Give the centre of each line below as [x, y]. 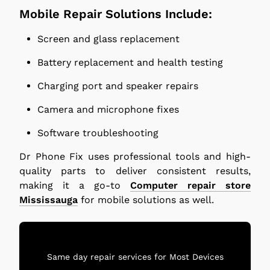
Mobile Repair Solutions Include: [116, 14]
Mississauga [49, 199]
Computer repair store [190, 185]
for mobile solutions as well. [146, 199]
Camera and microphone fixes [108, 109]
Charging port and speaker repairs [118, 86]
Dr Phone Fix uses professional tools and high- [135, 156]
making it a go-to [75, 185]
